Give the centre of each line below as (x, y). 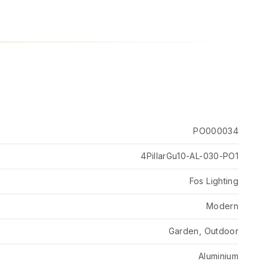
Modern (222, 206)
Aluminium (218, 256)
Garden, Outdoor (203, 231)
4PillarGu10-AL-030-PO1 (190, 156)
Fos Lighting (214, 181)
